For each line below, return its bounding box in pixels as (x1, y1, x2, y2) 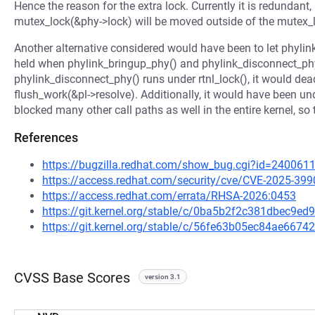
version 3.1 (145, 273, 181, 281)
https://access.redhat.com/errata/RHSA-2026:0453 (42, 189, 296, 202)
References (14, 130, 78, 145)
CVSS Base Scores (14, 269, 130, 286)
